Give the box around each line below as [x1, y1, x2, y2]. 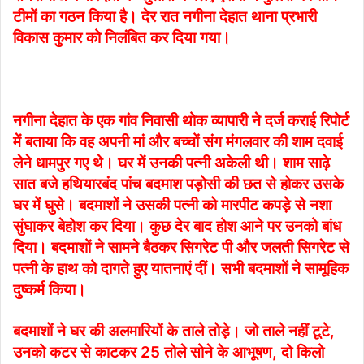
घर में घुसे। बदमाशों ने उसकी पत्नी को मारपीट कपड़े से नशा [13, 196, 331, 215]
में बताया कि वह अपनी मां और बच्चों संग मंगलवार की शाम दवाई [13, 132, 343, 152]
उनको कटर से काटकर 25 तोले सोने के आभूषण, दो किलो [13, 343, 324, 362]
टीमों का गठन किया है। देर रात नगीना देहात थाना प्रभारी [13, 7, 317, 27]
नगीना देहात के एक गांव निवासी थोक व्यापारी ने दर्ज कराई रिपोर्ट [13, 111, 349, 131]
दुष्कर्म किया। [13, 280, 86, 300]
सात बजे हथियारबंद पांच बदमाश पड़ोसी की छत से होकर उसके [13, 175, 344, 194]
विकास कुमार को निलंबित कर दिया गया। [13, 28, 231, 48]
